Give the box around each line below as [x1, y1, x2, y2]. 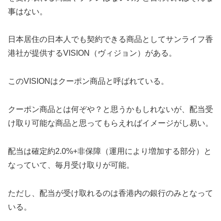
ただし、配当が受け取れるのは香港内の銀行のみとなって [8, 188, 213, 197]
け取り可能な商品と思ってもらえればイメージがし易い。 [8, 118, 213, 127]
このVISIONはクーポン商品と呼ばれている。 [8, 77, 169, 86]
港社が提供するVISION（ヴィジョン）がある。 [8, 49, 177, 58]
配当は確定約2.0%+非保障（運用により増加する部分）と [8, 147, 212, 155]
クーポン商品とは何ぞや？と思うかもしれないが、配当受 [8, 105, 213, 113]
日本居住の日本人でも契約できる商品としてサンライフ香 [8, 35, 213, 44]
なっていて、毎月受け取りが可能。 [8, 160, 134, 169]
